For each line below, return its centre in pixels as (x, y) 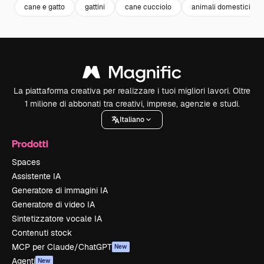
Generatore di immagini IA (60, 191)
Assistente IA (36, 176)
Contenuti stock (42, 233)
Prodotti (30, 144)
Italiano (132, 119)
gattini (95, 7)
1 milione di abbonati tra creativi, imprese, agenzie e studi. (132, 104)
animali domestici (221, 7)
